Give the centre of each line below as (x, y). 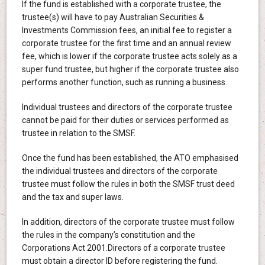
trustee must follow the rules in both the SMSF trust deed (128, 184)
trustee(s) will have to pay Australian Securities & (113, 17)
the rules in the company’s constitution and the (108, 235)
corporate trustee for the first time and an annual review (126, 43)
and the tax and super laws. (72, 197)
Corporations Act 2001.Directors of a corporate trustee (123, 248)
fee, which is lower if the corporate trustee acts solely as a (129, 56)
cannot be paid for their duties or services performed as (125, 120)
